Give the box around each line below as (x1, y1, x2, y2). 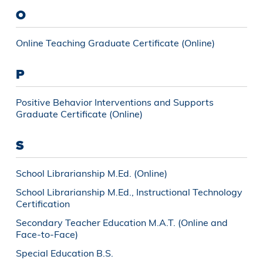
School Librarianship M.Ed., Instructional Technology (15, 186, 242, 198)
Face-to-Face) (15, 228, 78, 240)
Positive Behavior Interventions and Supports (15, 96, 214, 108)
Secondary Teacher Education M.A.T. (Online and (15, 216, 228, 228)
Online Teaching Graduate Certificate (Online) (15, 36, 215, 49)
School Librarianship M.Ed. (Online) (15, 167, 167, 179)
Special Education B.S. (15, 247, 113, 259)
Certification (15, 197, 70, 210)
